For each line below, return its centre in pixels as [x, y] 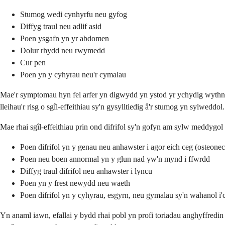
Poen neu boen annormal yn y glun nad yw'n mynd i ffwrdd [115, 159]
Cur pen [33, 63]
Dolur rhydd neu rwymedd [63, 51]
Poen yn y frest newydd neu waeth [75, 183]
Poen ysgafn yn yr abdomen [65, 39]
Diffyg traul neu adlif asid [61, 27]
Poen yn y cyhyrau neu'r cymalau [73, 75]
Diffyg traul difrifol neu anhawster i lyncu [86, 171]
